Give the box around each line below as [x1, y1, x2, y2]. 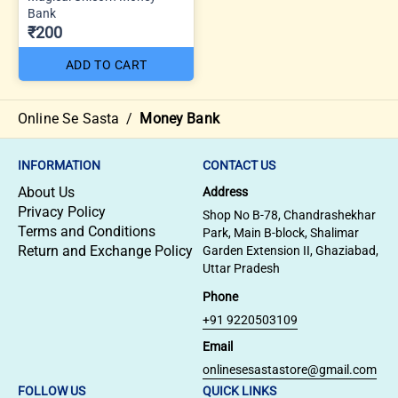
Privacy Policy [18, 203, 106, 220]
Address [203, 185, 248, 199]
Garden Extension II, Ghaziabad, [203, 243, 378, 258]
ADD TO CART [65, 58, 147, 72]
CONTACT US [203, 158, 275, 172]
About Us [18, 184, 75, 201]
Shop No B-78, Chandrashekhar [203, 208, 376, 222]
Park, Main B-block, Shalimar [203, 226, 359, 240]
